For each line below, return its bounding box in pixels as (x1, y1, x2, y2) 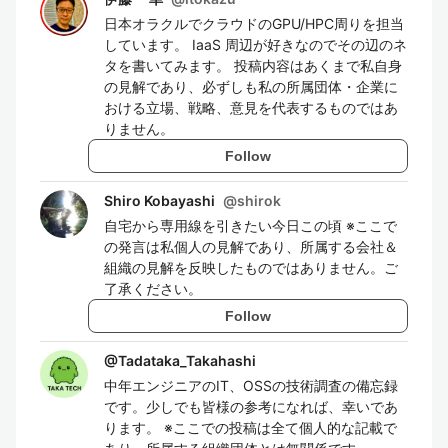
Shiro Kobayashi (104, 192, 215, 209)
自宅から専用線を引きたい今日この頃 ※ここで (104, 217, 397, 234)
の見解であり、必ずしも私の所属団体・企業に (104, 78, 398, 95)
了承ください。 (104, 280, 202, 297)
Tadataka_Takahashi (118, 352, 256, 369)
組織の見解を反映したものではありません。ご (104, 259, 398, 276)
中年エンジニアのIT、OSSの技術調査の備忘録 (104, 377, 398, 394)
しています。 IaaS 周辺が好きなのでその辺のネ (104, 36, 407, 53)
